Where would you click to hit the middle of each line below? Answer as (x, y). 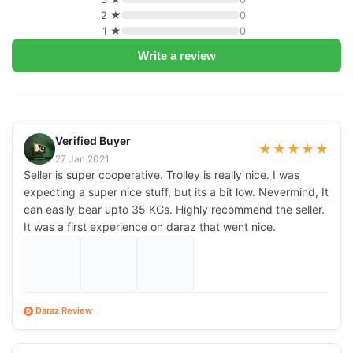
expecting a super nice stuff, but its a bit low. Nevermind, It (176, 191)
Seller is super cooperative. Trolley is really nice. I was (162, 174)
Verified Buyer (93, 140)
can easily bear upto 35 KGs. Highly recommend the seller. (174, 209)
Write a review (176, 55)
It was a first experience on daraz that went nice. (150, 226)
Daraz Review (64, 311)
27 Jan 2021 (82, 158)
